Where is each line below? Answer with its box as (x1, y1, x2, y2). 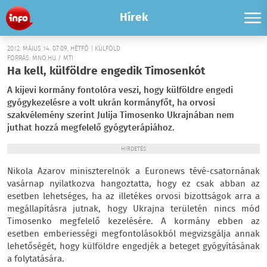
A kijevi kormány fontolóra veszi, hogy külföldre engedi (7, 83, 233, 98)
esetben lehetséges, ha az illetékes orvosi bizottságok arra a (7, 190, 260, 204)
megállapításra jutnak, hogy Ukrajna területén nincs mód (7, 202, 260, 216)
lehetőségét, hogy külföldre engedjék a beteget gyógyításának (7, 240, 260, 254)
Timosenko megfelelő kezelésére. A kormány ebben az (7, 215, 260, 229)
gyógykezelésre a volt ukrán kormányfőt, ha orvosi (7, 96, 215, 110)
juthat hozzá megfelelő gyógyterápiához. (7, 121, 175, 135)
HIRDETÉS (121, 145, 146, 154)
